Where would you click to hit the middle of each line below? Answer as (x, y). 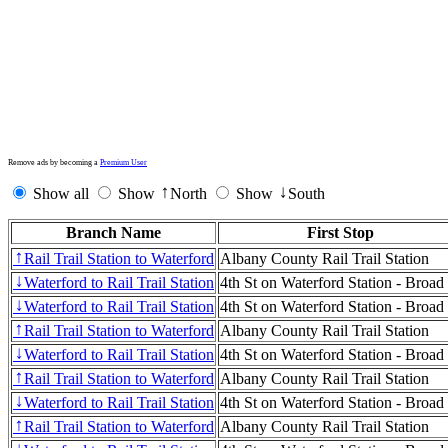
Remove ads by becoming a (54, 162)
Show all (59, 193)
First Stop (340, 232)
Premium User (123, 162)
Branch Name (113, 232)
